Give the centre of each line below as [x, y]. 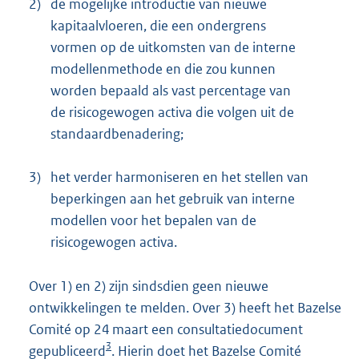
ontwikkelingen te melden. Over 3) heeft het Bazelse [185, 307]
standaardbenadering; [117, 133]
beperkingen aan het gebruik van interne [173, 198]
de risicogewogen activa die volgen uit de [172, 112]
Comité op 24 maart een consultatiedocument [166, 329]
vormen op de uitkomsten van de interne [173, 47]
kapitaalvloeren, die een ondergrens [158, 25]
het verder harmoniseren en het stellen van [179, 177]
